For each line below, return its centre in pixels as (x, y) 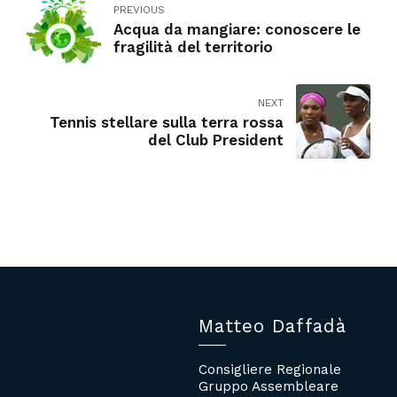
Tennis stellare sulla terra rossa (167, 122)
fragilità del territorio (193, 47)
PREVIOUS (139, 9)
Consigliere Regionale (270, 369)
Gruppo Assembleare (269, 386)
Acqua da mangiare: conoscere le (237, 29)
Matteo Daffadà (272, 327)
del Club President (230, 140)
